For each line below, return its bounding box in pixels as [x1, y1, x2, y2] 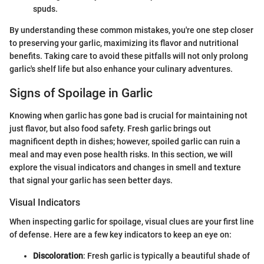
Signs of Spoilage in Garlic [9, 85, 153, 100]
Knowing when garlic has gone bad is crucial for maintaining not [9, 111, 247, 121]
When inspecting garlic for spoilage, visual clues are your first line [9, 216, 254, 226]
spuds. [33, 4, 58, 14]
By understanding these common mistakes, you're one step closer [9, 25, 253, 35]
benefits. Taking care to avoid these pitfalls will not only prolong [9, 51, 248, 61]
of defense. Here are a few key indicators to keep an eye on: [9, 229, 232, 239]
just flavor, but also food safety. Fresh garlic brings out [9, 124, 211, 134]
